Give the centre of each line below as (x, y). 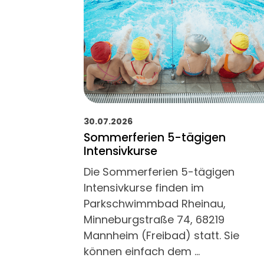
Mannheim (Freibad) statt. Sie (161, 235)
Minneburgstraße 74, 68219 (154, 219)
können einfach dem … (142, 251)
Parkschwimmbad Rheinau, (155, 203)
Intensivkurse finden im (144, 187)
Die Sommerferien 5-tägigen (159, 171)
